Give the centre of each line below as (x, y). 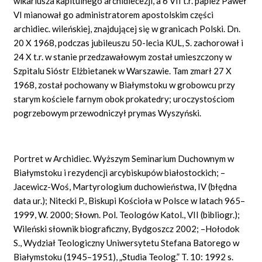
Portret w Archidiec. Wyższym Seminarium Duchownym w (124, 158)
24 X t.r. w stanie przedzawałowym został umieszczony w (123, 56)
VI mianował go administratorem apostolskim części (114, 14)
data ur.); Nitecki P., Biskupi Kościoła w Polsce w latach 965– (130, 200)
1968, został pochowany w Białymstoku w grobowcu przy (125, 85)
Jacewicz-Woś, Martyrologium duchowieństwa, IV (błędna (125, 186)
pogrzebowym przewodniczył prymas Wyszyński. (108, 113)
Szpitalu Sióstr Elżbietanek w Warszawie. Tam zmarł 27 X (123, 70)
